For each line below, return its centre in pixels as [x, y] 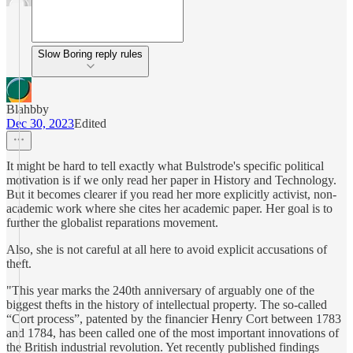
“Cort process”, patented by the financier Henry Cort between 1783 [174, 319]
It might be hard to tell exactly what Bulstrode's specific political [165, 166]
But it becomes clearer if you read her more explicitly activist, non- [171, 194]
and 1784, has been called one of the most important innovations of [173, 333]
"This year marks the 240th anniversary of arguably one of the [160, 290]
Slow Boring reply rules [119, 54]
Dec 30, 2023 [40, 123]
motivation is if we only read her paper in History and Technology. [171, 180]
